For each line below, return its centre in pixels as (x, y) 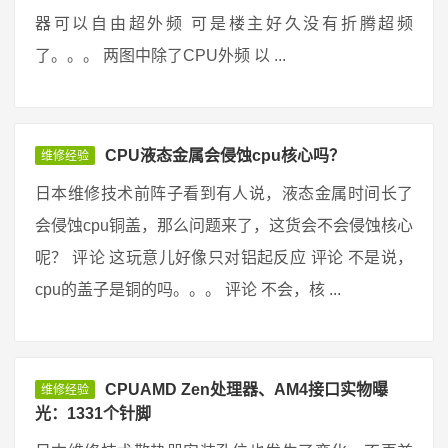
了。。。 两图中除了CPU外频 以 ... (160, 55)
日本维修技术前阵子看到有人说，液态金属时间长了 (224, 193)
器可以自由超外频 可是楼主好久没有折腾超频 (224, 23)
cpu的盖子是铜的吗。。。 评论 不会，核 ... (188, 289)
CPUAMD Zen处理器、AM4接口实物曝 (246, 389)
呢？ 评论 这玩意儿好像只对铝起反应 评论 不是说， (224, 257)
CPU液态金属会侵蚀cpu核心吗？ (225, 155)
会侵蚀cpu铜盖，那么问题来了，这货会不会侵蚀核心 (224, 225)
